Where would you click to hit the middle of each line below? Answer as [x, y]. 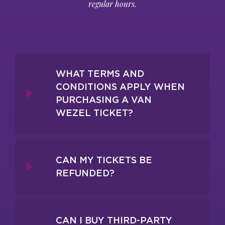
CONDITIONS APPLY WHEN [120, 86]
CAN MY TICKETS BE [104, 160]
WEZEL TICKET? [94, 113]
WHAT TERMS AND [100, 73]
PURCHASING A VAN [104, 99]
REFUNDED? [85, 173]
